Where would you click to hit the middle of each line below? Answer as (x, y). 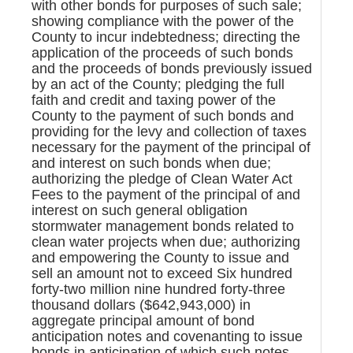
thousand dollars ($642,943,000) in (141, 305)
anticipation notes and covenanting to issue (167, 336)
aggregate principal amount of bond (143, 320)
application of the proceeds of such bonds (162, 52)
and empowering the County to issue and (160, 257)
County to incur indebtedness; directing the (166, 37)
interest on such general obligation (139, 210)
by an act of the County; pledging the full (158, 84)
